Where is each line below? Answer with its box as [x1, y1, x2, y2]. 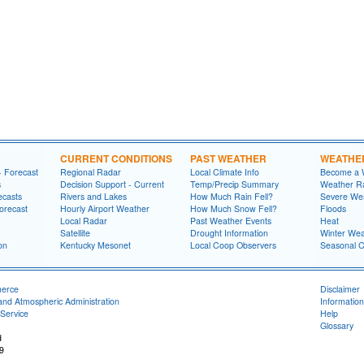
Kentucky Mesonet [60, 239, 131, 251]
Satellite [60, 227, 90, 239]
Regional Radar [60, 166, 121, 178]
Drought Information [190, 227, 268, 239]
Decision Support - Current [60, 178, 164, 190]
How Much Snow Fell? [190, 202, 277, 214]
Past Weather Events [190, 214, 271, 227]
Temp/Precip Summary [190, 178, 279, 190]
